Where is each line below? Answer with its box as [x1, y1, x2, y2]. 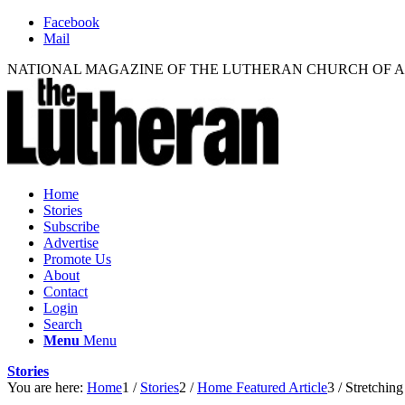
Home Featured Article [197, 380, 327, 395]
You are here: [7, 380, 83, 395]
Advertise [43, 235, 99, 250]
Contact [43, 284, 88, 299]
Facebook [43, 14, 99, 30]
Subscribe [43, 219, 99, 234]
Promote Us [43, 251, 111, 267]
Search [43, 316, 82, 332]
